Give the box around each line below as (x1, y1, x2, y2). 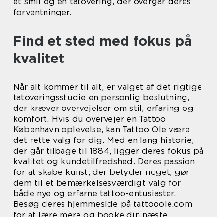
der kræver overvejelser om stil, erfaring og (13, 103, 194, 113)
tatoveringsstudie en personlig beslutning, (13, 92, 190, 102)
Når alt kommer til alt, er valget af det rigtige (13, 81, 202, 92)
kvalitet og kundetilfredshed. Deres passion (13, 156, 195, 166)
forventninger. (13, 7, 71, 17)
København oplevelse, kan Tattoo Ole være (13, 124, 190, 134)
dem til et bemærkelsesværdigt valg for (13, 177, 181, 187)
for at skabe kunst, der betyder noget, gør (13, 167, 190, 177)
